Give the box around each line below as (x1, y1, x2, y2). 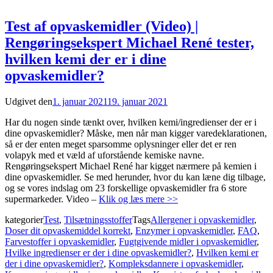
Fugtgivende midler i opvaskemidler (119, 236, 257, 247)
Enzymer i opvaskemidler (135, 225, 233, 236)
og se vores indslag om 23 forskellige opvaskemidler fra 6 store (5, 182, 247, 193)
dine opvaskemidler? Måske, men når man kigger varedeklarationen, (5, 127, 267, 138)
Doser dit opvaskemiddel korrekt (5, 225, 130, 236)
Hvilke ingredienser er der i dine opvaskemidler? (5, 247, 191, 258)
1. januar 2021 (52, 96, 107, 107)
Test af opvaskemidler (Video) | (5, 18, 198, 34)
